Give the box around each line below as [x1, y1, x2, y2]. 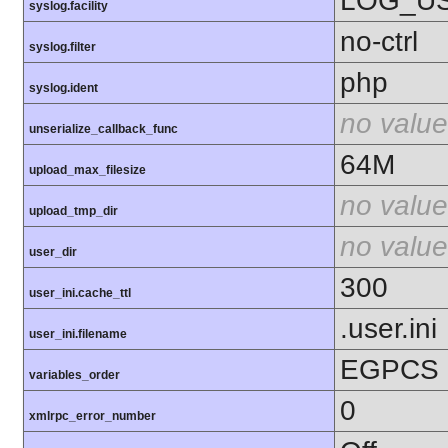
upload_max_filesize [29, 163, 146, 178]
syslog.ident [29, 81, 98, 96]
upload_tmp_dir [29, 204, 118, 219]
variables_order [29, 368, 120, 383]
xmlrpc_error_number [29, 409, 156, 424]
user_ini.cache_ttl [29, 286, 131, 301]
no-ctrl [340, 26, 418, 58]
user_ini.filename [29, 327, 127, 342]
